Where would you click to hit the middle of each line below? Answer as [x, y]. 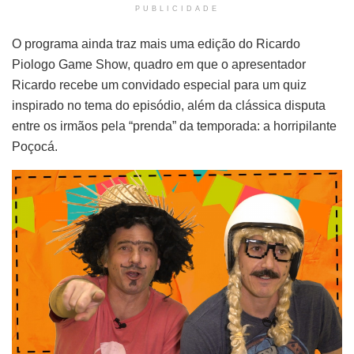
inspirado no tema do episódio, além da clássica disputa [169, 106]
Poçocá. [35, 147]
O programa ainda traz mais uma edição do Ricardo [156, 44]
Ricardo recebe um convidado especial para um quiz [159, 85]
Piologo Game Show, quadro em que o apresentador [159, 65]
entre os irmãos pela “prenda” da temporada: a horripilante [174, 126]
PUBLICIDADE [177, 9]
